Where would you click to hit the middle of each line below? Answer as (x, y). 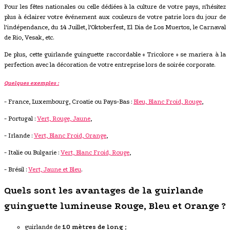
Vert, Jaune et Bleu (55, 169)
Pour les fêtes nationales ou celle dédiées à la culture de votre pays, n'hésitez (115, 6)
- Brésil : (16, 169)
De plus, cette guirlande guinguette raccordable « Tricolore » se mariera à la (115, 54)
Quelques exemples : (32, 83)
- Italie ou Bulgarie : (32, 152)
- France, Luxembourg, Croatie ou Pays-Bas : (69, 101)
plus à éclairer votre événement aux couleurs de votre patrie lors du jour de (115, 17)
